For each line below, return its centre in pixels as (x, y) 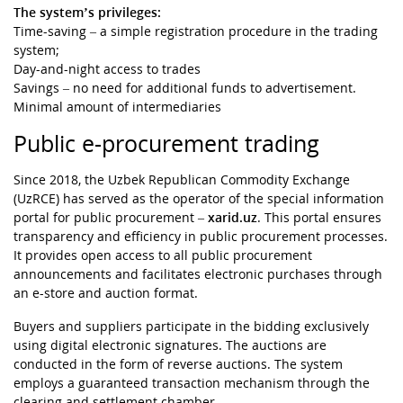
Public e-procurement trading (166, 144)
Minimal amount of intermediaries (117, 107)
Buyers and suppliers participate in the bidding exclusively (191, 327)
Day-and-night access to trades (107, 69)
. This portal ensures (319, 218)
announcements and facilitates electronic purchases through (198, 274)
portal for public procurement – (111, 218)
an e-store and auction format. (106, 293)
